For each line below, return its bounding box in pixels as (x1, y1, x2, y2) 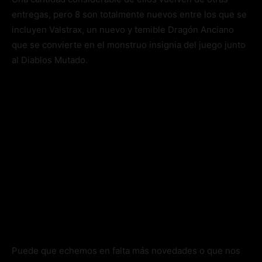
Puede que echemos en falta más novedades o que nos (12, 245, 240, 257)
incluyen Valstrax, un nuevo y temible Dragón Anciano (12, 24, 234, 36)
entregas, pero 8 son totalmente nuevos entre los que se (12, 9, 247, 20)
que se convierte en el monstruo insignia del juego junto (12, 39, 246, 51)
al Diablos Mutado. (12, 54, 88, 66)
